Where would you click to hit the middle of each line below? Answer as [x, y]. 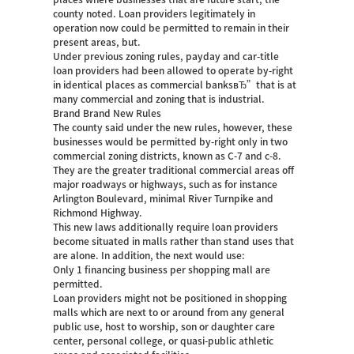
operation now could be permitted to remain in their [171, 28]
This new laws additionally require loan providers [166, 227]
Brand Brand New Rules [107, 113]
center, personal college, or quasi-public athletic [164, 341]
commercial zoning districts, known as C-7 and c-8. [168, 156]
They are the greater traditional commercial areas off [174, 170]
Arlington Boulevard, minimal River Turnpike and [164, 198]
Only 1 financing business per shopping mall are [162, 269]
